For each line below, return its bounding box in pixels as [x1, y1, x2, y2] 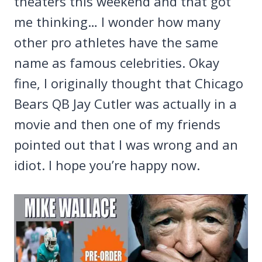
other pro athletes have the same [14, 33, 218, 51]
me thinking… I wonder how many [14, 12, 220, 30]
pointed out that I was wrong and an [14, 135, 238, 153]
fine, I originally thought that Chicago [14, 74, 243, 92]
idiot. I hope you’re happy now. [14, 156, 200, 174]
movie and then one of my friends [14, 115, 220, 133]
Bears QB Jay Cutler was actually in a [14, 94, 237, 112]
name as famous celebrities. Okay [14, 53, 219, 71]
